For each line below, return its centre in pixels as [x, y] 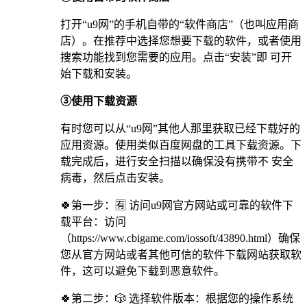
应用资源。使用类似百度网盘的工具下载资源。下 [181, 145]
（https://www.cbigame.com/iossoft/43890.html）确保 [180, 238]
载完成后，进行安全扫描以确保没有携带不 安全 [177, 161]
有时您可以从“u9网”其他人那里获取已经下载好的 [180, 128]
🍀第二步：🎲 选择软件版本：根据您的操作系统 [177, 298]
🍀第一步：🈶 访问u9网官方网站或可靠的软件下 [177, 205]
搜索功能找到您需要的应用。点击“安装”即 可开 [176, 57]
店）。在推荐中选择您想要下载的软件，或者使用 [181, 40]
